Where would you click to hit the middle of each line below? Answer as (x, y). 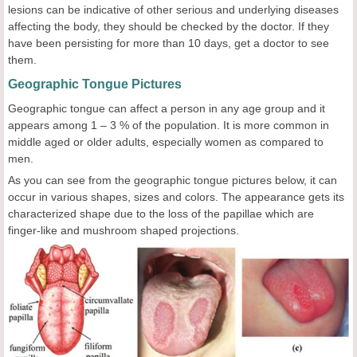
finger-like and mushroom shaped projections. (124, 230)
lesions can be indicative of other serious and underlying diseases (173, 10)
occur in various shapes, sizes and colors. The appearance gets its (176, 197)
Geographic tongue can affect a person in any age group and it (167, 108)
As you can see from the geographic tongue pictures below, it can (173, 180)
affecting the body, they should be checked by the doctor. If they (169, 26)
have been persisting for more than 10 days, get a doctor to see (169, 43)
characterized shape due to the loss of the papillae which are (161, 214)
